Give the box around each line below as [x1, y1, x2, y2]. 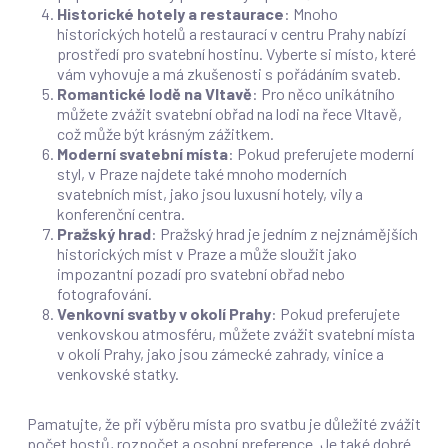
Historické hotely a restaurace [56, 4, 284, 23]
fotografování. [56, 284, 152, 303]
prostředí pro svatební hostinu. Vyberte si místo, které [56, 44, 416, 63]
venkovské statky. [56, 364, 179, 383]
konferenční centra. [56, 204, 185, 223]
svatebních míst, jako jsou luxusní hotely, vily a [56, 184, 363, 203]
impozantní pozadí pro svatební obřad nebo [56, 264, 345, 283]
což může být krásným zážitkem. [56, 124, 274, 143]
